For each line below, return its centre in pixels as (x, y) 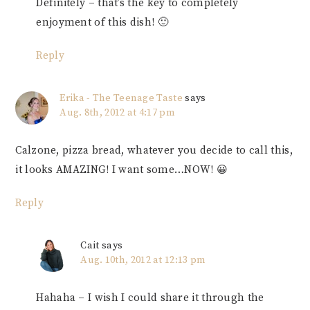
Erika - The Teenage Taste (121, 99)
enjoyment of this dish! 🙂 (102, 23)
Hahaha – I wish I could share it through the (150, 298)
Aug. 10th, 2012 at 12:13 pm (143, 261)
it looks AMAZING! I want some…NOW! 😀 (122, 170)
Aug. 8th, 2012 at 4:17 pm (117, 113)
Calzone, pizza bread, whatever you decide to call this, (154, 151)
